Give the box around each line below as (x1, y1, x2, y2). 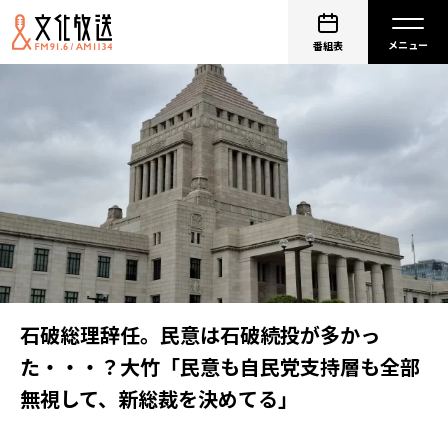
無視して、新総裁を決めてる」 (20, 384, 298, 413)
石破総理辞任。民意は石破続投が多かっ (20, 320, 380, 349)
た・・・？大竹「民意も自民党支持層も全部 (20, 352, 420, 381)
